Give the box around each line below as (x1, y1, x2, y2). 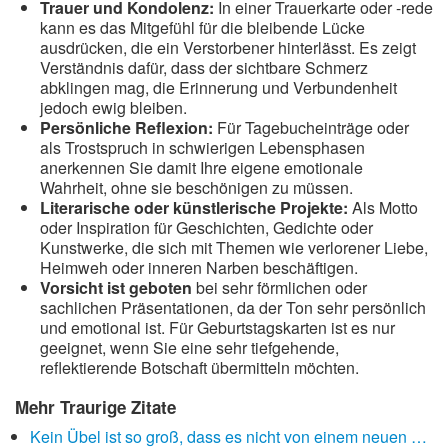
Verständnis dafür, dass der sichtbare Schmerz (40, 56, 368, 79)
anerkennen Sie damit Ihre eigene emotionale (40, 156, 363, 179)
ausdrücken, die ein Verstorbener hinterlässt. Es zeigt (40, 36, 416, 59)
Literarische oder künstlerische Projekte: (40, 196, 348, 219)
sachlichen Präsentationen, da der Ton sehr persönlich (40, 296, 426, 319)
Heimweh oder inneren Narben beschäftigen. (40, 256, 358, 279)
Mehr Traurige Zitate (15, 395, 176, 419)
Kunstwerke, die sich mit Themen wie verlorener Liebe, (40, 236, 428, 259)
